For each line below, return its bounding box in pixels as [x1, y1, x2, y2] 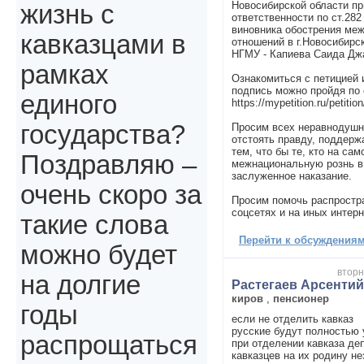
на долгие [20, 271, 141, 301]
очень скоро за [20, 180, 201, 210]
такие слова [20, 210, 168, 240]
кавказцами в [20, 30, 186, 60]
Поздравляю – [20, 150, 197, 180]
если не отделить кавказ [231, 312, 353, 325]
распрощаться [20, 331, 197, 361]
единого [20, 90, 117, 120]
